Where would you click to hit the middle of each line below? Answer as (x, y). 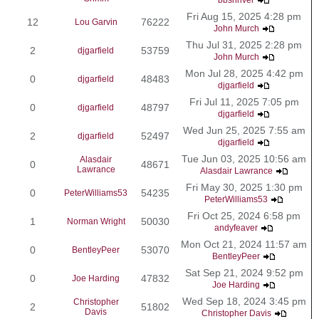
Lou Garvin (96, 22)
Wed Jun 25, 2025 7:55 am (244, 130)
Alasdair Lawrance (236, 171)
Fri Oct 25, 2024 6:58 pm (244, 215)
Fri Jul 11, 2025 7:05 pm (244, 101)
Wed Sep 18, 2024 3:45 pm (244, 301)
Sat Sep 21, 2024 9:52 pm (244, 272)
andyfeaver (236, 228)
